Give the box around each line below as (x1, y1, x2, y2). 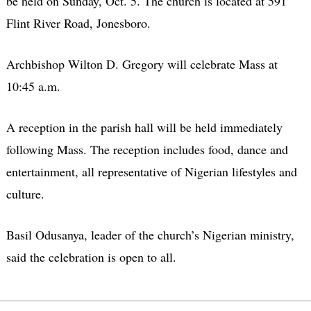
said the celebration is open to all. (6, 248, 176, 265)
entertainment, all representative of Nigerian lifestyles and (6, 162, 297, 180)
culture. (6, 185, 44, 202)
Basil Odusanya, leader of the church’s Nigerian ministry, (6, 226, 294, 243)
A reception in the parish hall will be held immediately (6, 118, 283, 135)
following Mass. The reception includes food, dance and (6, 140, 288, 158)
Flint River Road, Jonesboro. (6, 14, 151, 31)
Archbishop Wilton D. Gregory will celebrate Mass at (6, 55, 278, 72)
